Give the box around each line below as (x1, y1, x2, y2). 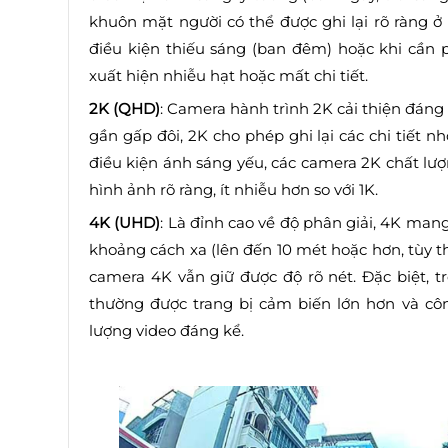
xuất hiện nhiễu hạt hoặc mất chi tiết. (89, 66, 368, 86)
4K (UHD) (89, 213, 161, 233)
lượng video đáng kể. (89, 321, 244, 341)
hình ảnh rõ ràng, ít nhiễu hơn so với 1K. (89, 180, 378, 200)
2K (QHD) (89, 99, 161, 119)
